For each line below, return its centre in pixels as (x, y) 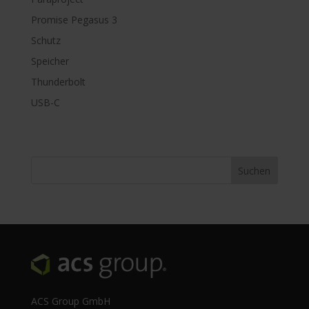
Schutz (46, 40)
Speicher (50, 61)
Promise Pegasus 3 (74, 19)
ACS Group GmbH (70, 301)
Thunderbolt (58, 81)
